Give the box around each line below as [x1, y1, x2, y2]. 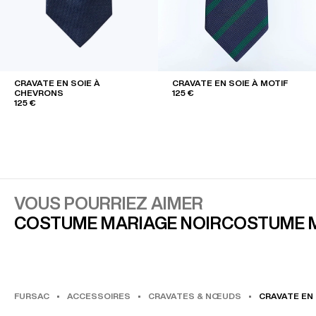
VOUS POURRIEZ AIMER [14, 194, 203, 212]
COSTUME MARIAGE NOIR [14, 214, 221, 231]
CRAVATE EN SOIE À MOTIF [172, 78, 288, 87]
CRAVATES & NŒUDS [148, 291, 241, 300]
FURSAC [14, 291, 49, 300]
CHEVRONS [14, 87, 63, 97]
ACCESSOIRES [67, 291, 130, 300]
